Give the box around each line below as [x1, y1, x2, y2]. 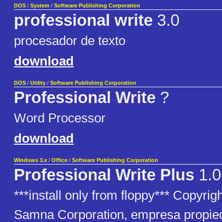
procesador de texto [14, 33, 125, 49]
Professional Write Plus [14, 166, 194, 184]
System [30, 2, 50, 9]
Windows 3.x [14, 157, 47, 164]
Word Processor [14, 111, 106, 126]
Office [52, 157, 67, 164]
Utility [30, 80, 46, 86]
